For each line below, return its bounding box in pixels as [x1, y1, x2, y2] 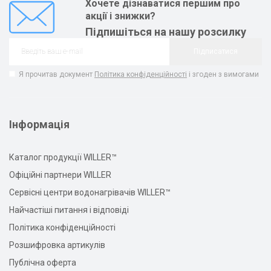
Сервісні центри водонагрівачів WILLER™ [9, 187, 171, 197]
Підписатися [194, 47, 238, 56]
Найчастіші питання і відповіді [9, 204, 129, 215]
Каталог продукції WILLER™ [9, 152, 117, 162]
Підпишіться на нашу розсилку [85, 25, 246, 38]
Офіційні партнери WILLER [9, 169, 111, 180]
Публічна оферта [9, 257, 76, 267]
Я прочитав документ [19, 70, 94, 79]
